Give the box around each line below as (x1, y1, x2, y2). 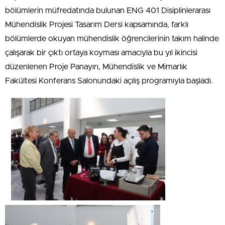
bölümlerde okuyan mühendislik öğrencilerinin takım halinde (5, 34, 219, 43)
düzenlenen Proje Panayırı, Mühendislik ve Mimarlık (5, 62, 187, 71)
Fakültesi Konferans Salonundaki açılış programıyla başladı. (5, 76, 213, 85)
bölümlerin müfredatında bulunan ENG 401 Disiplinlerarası (5, 6, 210, 15)
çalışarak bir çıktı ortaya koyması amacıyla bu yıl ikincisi (5, 48, 197, 57)
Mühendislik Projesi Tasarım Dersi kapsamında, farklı (5, 20, 188, 29)
